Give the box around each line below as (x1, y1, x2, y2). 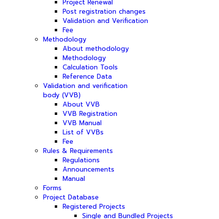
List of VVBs (63, 128, 104, 137)
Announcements (63, 165, 114, 174)
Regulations (63, 155, 100, 165)
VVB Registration (63, 109, 117, 118)
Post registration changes (63, 7, 146, 16)
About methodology (63, 44, 129, 53)
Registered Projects (63, 202, 125, 211)
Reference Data (63, 72, 112, 81)
